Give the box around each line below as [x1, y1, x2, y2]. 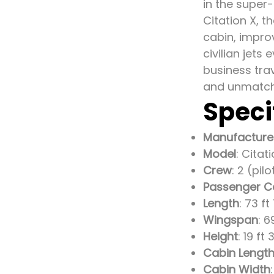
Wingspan [203, 212, 258, 228]
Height [203, 229, 238, 244]
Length [203, 196, 239, 211]
